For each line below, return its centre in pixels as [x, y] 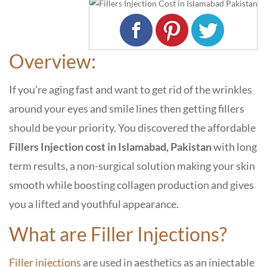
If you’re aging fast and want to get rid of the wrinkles [131, 89]
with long [235, 147]
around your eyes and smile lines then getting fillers [127, 108]
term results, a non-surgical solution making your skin [132, 166]
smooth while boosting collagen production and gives [131, 185]
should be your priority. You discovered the [107, 128]
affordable [232, 128]
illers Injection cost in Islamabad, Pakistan [114, 147]
